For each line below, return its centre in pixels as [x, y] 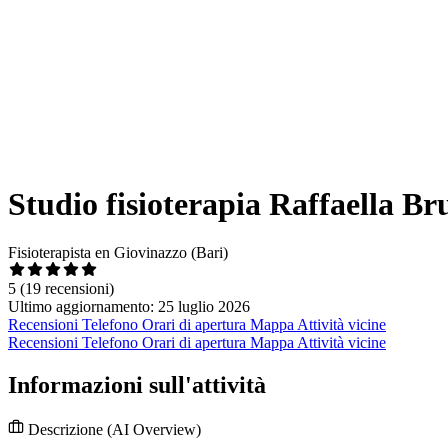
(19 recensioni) [67, 289]
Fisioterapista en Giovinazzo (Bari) [118, 253]
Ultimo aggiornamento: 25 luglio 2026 [129, 307]
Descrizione [65, 430]
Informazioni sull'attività [137, 385]
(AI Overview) [154, 430]
